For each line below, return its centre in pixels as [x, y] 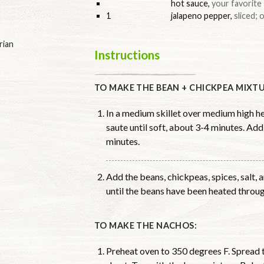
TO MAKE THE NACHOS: [146, 225]
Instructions [127, 54]
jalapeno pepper [201, 15]
